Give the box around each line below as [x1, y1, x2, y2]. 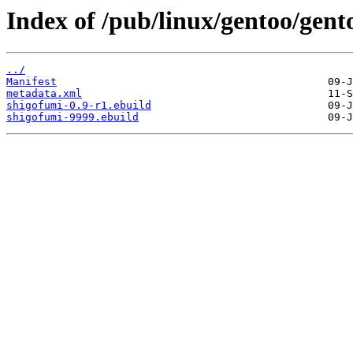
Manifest [6, 76, 57, 88]
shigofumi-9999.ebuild [6, 111, 139, 124]
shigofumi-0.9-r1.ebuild [6, 99, 151, 112]
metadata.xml [6, 87, 82, 100]
